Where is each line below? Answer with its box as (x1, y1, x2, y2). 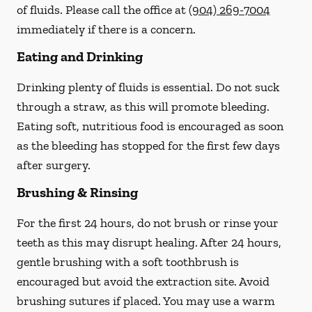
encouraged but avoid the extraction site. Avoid (17, 274, 270, 289)
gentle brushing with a (17, 254, 142, 270)
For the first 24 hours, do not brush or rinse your (17, 215, 279, 231)
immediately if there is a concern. (17, 22, 196, 37)
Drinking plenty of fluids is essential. (17, 79, 216, 95)
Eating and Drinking (17, 48, 143, 65)
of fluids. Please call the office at (17, 2, 189, 17)
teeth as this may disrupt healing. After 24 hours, (17, 235, 281, 250)
